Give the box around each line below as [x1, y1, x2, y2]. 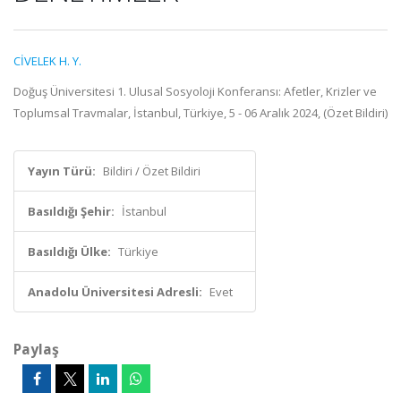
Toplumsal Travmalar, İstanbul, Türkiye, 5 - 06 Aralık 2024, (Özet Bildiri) [13, 105, 388, 121]
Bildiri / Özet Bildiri [103, 163, 200, 179]
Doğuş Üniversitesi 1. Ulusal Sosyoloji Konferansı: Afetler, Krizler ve [13, 83, 377, 99]
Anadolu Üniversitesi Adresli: [28, 284, 202, 300]
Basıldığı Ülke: [28, 243, 111, 260]
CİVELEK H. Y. [13, 53, 81, 69]
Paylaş [13, 339, 59, 359]
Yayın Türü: [28, 163, 96, 179]
